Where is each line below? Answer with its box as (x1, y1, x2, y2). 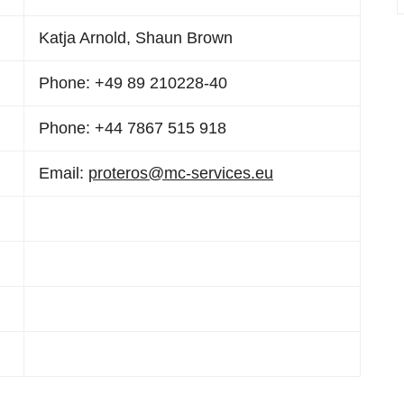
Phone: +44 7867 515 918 (39, 119, 226, 137)
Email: (39, 164, 88, 182)
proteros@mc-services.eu (88, 164, 273, 182)
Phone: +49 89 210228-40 (39, 74, 227, 92)
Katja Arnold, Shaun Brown (39, 29, 233, 47)
